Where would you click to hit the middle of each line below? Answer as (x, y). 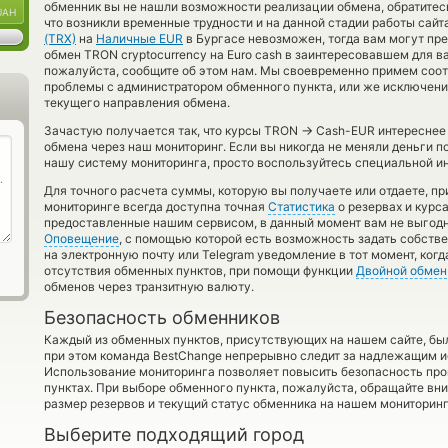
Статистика (301, 206)
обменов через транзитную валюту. (149, 286)
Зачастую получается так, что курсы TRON (172, 130)
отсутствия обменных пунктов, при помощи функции (200, 270)
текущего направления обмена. (137, 102)
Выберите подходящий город (174, 434)
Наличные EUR (139, 38)
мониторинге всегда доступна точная (156, 206)
